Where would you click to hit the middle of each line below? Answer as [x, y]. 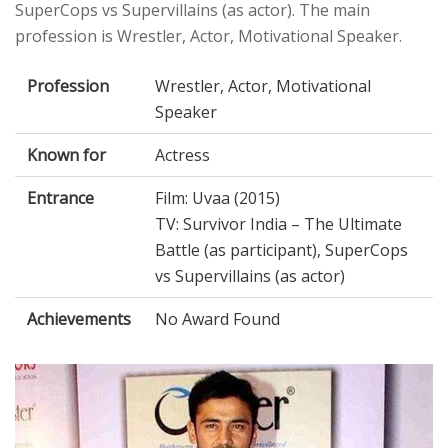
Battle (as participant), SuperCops [281, 250]
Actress [182, 155]
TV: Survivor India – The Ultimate [278, 224]
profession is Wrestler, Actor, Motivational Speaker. [208, 36]
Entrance [60, 198]
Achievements [79, 319]
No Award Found [217, 319]
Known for [66, 155]
